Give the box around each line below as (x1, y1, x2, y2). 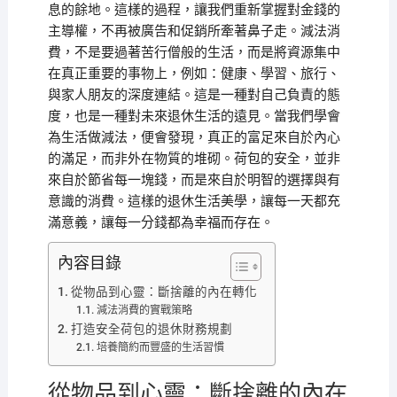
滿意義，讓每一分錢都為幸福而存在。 (47, 214, 274, 230)
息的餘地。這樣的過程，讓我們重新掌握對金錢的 (47, 2, 340, 18)
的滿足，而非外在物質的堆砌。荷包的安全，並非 (47, 151, 340, 167)
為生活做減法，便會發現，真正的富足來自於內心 (47, 129, 340, 145)
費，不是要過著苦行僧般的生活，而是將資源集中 (47, 44, 340, 60)
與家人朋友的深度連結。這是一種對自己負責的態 (47, 87, 340, 103)
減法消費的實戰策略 (96, 304, 192, 316)
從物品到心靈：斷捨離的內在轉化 (70, 284, 257, 299)
